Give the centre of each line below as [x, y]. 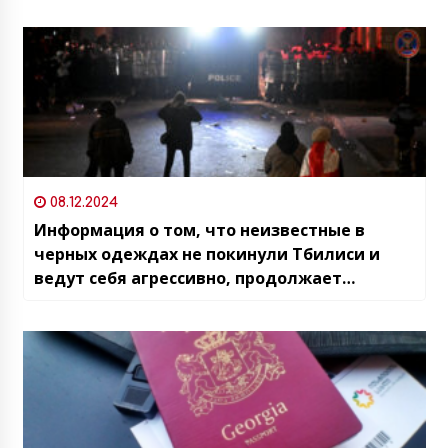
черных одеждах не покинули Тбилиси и [206, 254]
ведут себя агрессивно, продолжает [187, 278]
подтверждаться [106, 302]
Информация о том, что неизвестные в [199, 230]
